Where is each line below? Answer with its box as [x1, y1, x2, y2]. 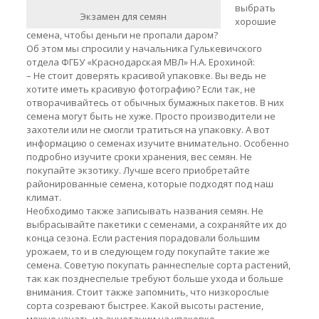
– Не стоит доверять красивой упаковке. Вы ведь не [26, 69, 266, 82]
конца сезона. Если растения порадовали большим [26, 231, 260, 244]
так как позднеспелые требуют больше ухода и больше [26, 272, 283, 285]
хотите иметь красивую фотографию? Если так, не [26, 83, 256, 95]
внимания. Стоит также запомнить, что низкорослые [26, 286, 269, 298]
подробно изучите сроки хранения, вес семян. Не [26, 150, 252, 163]
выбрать [234, 1, 276, 14]
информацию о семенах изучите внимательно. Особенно [26, 137, 289, 150]
